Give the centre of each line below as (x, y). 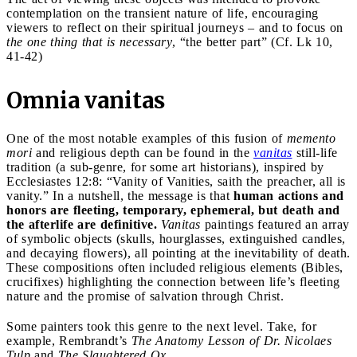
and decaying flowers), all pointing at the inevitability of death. (178, 253)
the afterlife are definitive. (82, 224)
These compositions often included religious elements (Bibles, (175, 267)
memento (311, 138)
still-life (315, 152)
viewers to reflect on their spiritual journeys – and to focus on (175, 27)
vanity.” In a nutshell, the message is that (120, 195)
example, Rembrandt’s (69, 340)
